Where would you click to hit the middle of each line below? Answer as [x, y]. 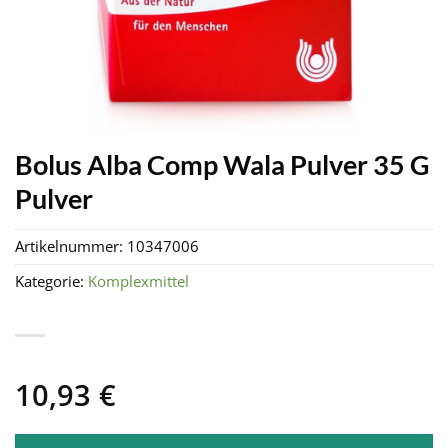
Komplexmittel [138, 282]
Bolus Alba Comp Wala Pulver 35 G [222, 164]
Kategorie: [51, 282]
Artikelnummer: [71, 247]
